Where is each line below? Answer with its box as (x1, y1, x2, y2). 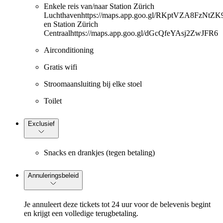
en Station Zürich (44, 20, 98, 29)
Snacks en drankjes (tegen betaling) (44, 148, 155, 157)
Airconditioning (44, 46, 94, 55)
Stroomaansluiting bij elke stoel (44, 80, 142, 89)
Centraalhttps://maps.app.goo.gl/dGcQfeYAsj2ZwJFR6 (44, 29, 218, 38)
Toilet (44, 97, 62, 106)
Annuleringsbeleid (28, 172, 79, 180)
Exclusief (28, 120, 55, 128)
